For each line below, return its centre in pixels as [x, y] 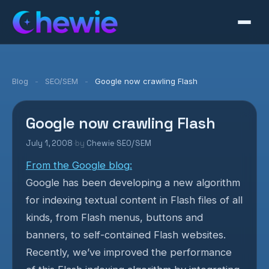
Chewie [101, 143]
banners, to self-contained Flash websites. [126, 235]
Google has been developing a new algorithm [133, 183]
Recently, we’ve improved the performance [129, 252]
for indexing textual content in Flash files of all [134, 200]
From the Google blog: [79, 165]
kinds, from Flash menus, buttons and [114, 217]
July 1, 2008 [50, 143]
